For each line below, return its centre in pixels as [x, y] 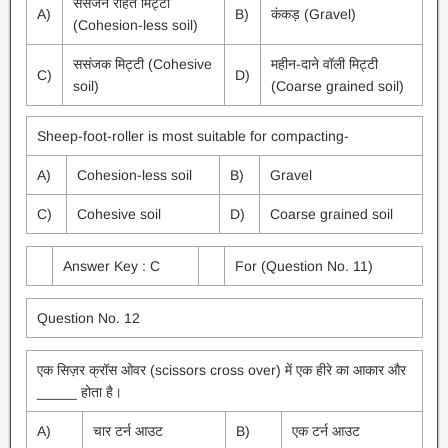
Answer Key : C [111, 266]
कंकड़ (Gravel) [313, 14]
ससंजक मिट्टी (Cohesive [142, 64]
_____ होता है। [79, 392]
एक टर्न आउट [325, 431]
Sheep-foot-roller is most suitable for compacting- [192, 136]
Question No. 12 [88, 318]
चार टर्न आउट [127, 431]
